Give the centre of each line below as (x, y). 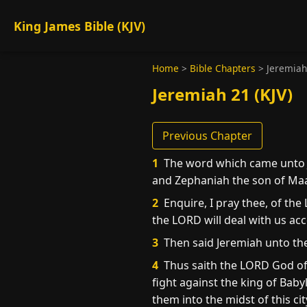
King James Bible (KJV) (79, 26)
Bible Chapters (223, 68)
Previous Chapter (207, 136)
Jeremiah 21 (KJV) (222, 94)
